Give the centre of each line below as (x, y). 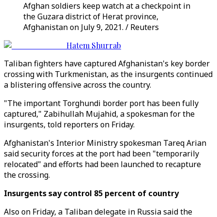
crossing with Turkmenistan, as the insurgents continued (108, 74)
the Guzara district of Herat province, (91, 16)
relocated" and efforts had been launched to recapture (102, 164)
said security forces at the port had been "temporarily (101, 154)
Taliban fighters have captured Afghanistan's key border (107, 63)
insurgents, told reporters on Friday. (70, 124)
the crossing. (27, 175)
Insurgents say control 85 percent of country (91, 193)
